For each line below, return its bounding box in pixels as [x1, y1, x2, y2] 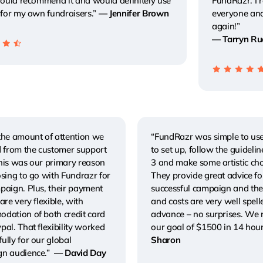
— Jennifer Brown [98, 7, 169, 19]
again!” [211, 20, 240, 32]
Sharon [151, 234, 181, 246]
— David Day [52, 247, 106, 259]
